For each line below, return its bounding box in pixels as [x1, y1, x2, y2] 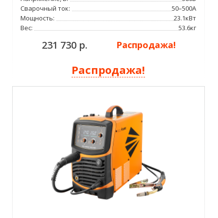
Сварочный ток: [20, 4, 71, 13]
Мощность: [20, 14, 55, 23]
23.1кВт [174, 14, 197, 23]
